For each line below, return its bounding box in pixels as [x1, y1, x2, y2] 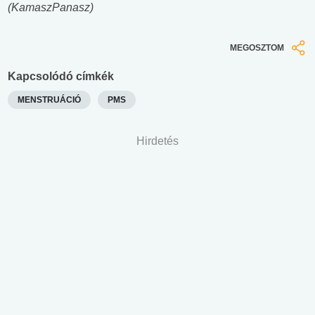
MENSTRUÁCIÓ [18, 94, 81, 105]
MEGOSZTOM [230, 43, 284, 53]
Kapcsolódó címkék [8, 70, 114, 82]
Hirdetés [136, 134, 179, 147]
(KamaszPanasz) [8, 1, 94, 14]
